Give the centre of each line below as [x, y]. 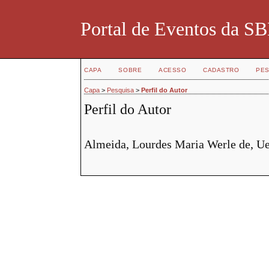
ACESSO [173, 70]
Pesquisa [121, 90]
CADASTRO [221, 70]
